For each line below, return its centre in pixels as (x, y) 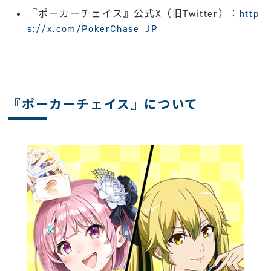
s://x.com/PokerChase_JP (93, 28)
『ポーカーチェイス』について (103, 104)
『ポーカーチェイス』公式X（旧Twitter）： (133, 13)
